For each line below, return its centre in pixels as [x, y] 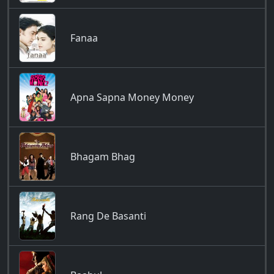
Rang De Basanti [108, 216]
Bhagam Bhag [103, 157]
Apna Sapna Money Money [132, 97]
